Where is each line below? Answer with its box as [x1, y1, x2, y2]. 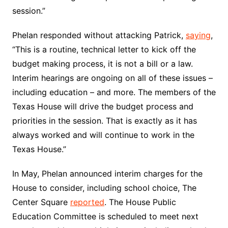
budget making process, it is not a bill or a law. [12, 59, 193, 69]
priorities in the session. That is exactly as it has [12, 116, 197, 126]
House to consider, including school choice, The [12, 183, 196, 193]
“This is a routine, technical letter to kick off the [12, 44, 196, 54]
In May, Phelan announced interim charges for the [12, 168, 203, 179]
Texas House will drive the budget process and [12, 101, 193, 111]
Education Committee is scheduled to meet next [12, 211, 198, 221]
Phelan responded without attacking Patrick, [12, 30, 186, 40]
